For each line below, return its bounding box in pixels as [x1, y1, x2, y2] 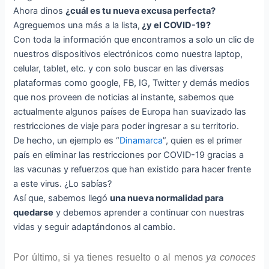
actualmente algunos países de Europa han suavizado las [13, 106, 247, 117]
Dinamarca [119, 134, 163, 146]
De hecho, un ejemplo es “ [13, 134, 120, 146]
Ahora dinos [13, 5, 66, 16]
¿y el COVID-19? [140, 19, 211, 31]
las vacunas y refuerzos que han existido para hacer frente [13, 163, 252, 175]
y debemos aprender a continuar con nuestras [53, 207, 245, 218]
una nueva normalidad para [110, 192, 224, 204]
